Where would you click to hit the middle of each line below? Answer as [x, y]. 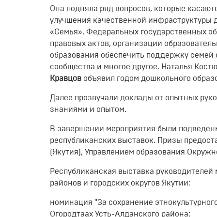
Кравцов [66, 78]
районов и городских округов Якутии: [120, 183]
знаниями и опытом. [88, 109]
